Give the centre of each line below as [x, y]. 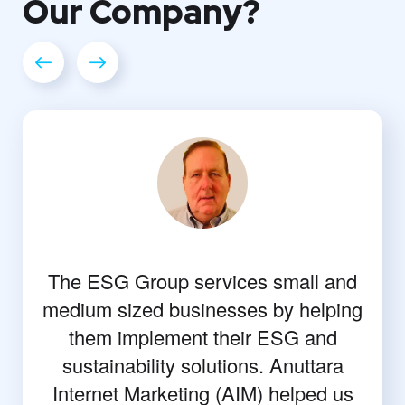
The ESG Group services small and [202, 280]
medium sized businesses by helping [202, 308]
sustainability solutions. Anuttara [202, 364]
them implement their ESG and [202, 336]
